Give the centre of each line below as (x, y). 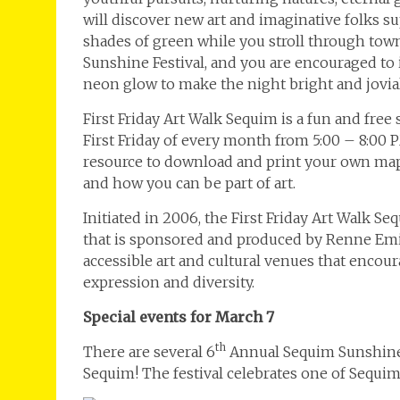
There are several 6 (149, 352)
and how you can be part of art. (189, 183)
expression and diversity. (169, 282)
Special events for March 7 (179, 317)
